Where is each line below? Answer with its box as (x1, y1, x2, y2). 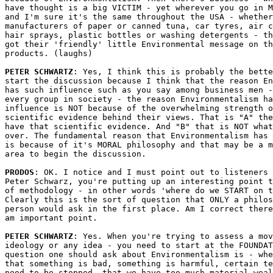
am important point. (5, 213, 97, 222)
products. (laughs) (5, 49, 93, 58)
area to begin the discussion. (5, 149, 146, 158)
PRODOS (5, 168, 34, 177)
